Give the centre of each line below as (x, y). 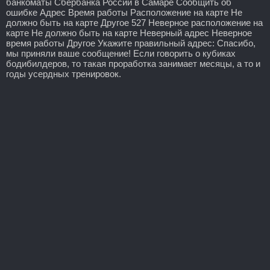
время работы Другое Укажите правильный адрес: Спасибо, (131, 43)
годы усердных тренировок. (64, 74)
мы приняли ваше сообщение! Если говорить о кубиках (121, 53)
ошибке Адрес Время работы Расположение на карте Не (124, 12)
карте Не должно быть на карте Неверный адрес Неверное (129, 33)
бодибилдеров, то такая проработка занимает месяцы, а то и (133, 63)
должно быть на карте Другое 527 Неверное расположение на (134, 22)
